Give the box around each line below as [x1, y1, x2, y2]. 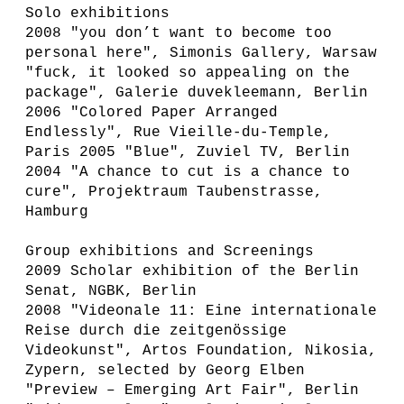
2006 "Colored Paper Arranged [25, 105, 278, 121]
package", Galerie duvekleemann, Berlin [25, 85, 368, 101]
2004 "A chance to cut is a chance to [25, 164, 350, 180]
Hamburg [25, 204, 88, 220]
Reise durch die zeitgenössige [25, 323, 287, 339]
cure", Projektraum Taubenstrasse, [25, 184, 323, 200]
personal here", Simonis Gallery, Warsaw [25, 45, 377, 61]
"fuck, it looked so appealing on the [25, 65, 350, 81]
